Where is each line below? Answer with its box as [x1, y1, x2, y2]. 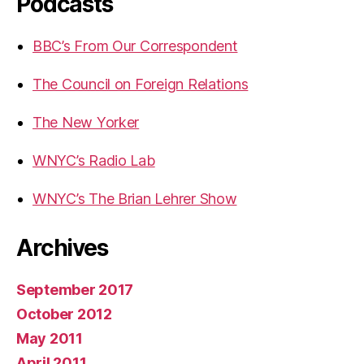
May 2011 [16, 329, 83, 347]
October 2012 [16, 305, 112, 323]
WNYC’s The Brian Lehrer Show [32, 189, 237, 207]
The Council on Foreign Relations [32, 75, 249, 93]
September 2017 [16, 280, 134, 298]
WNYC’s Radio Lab [32, 151, 155, 169]
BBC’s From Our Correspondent [32, 37, 238, 54]
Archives [16, 233, 108, 262]
